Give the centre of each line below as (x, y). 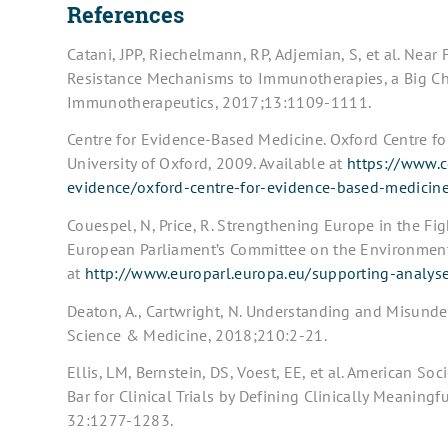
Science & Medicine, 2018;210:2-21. (197, 334)
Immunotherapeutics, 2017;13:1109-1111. (219, 101)
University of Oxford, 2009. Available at (207, 163)
